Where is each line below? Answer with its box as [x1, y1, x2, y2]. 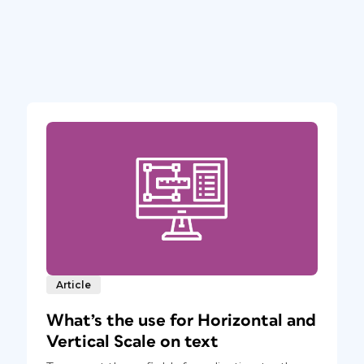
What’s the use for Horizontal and [45, 311, 316, 329]
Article [55, 278, 91, 291]
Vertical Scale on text [45, 332, 219, 350]
